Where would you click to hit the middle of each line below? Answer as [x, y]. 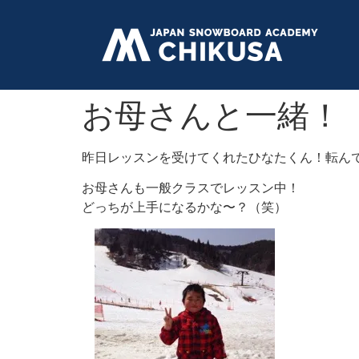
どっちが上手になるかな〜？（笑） [184, 207]
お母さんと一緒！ [212, 115]
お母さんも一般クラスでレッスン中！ [191, 188]
